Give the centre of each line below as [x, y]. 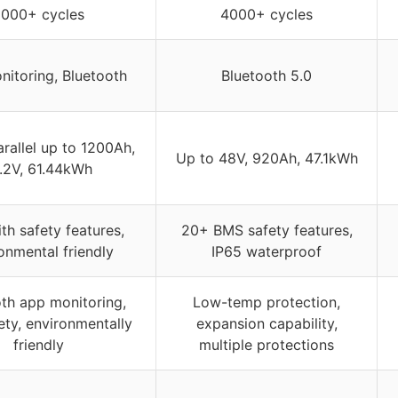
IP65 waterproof [267, 251]
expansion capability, [267, 323]
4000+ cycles [267, 14]
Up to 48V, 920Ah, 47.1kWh [267, 158]
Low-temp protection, [267, 302]
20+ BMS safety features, [267, 230]
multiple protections [267, 344]
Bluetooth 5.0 [267, 75]
